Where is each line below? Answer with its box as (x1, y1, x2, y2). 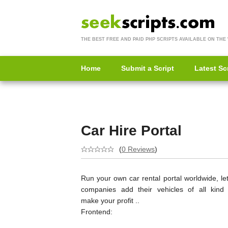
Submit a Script (121, 64, 174, 72)
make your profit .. (81, 196, 139, 205)
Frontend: (81, 207, 112, 216)
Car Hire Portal (81, 122, 182, 138)
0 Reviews (122, 145, 155, 153)
